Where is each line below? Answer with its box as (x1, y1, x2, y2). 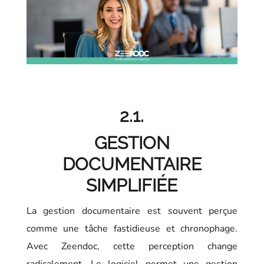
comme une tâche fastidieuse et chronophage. (26, 222, 238, 236)
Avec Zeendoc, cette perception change (26, 240, 238, 253)
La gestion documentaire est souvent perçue (26, 204, 238, 218)
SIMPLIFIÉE (86, 175, 178, 196)
